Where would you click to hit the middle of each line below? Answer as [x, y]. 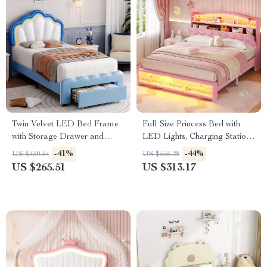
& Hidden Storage [175, 150]
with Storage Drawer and [58, 137]
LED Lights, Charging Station [196, 137]
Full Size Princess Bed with [191, 125]
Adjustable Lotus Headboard [66, 150]
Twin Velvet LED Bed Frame [65, 125]
